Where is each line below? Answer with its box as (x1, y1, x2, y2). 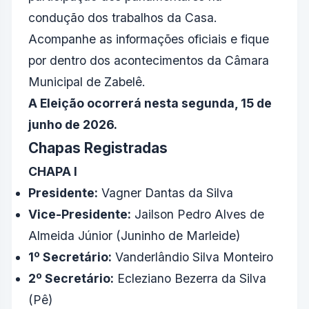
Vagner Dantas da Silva (98, 186, 233, 201)
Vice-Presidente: (28, 207, 131, 222)
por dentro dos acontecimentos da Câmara (28, 53, 269, 68)
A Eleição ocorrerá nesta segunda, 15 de (28, 96, 272, 111)
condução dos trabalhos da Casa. (28, 10, 217, 26)
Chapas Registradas (28, 139, 168, 157)
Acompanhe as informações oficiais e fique (28, 32, 269, 47)
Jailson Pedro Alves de (131, 207, 264, 222)
